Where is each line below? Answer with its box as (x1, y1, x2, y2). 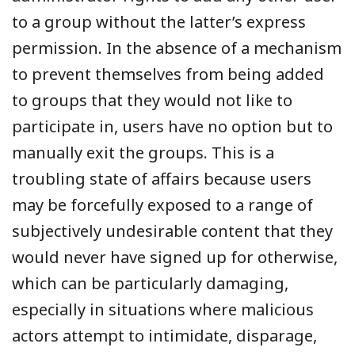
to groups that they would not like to (12, 89, 292, 111)
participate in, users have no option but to (12, 115, 333, 137)
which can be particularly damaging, (12, 272, 288, 294)
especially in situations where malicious (12, 298, 314, 320)
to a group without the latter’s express (12, 10, 306, 32)
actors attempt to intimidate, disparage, (12, 324, 317, 346)
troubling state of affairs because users (12, 167, 311, 189)
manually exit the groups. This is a (12, 141, 274, 163)
